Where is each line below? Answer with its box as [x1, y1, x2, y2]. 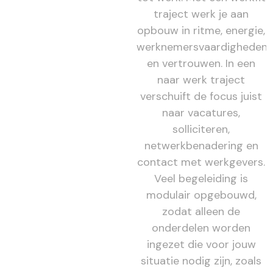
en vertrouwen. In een [147, 55, 256, 71]
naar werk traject [157, 72, 246, 87]
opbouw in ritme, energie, [137, 23, 266, 38]
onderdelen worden [152, 220, 251, 235]
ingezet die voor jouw [146, 236, 256, 252]
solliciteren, [172, 121, 230, 136]
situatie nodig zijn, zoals [141, 253, 262, 268]
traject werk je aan [154, 6, 249, 21]
